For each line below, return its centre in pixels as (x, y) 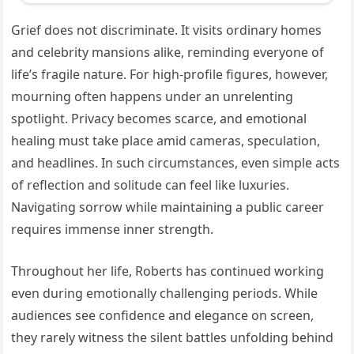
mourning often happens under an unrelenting (153, 97)
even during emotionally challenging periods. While (165, 294)
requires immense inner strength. (113, 230)
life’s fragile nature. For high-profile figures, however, (170, 75)
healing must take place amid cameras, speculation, (166, 141)
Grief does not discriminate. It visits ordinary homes (167, 30)
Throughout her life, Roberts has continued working (168, 271)
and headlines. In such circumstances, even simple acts (176, 163)
